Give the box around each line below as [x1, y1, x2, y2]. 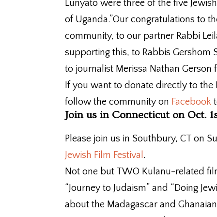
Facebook [171, 96, 212, 107]
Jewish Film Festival [65, 149, 144, 160]
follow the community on [65, 96, 172, 107]
